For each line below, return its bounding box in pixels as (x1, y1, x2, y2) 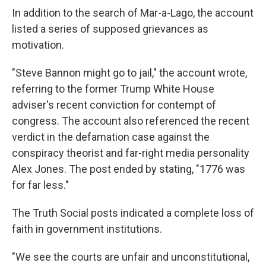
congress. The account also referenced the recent (12, 115, 249, 128)
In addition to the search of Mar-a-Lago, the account (12, 7, 254, 20)
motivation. (12, 39, 64, 52)
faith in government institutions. (12, 223, 162, 236)
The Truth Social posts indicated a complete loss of (12, 207, 254, 220)
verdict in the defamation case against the (12, 131, 210, 144)
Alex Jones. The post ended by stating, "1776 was (12, 163, 245, 176)
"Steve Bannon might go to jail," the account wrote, (12, 66, 247, 80)
